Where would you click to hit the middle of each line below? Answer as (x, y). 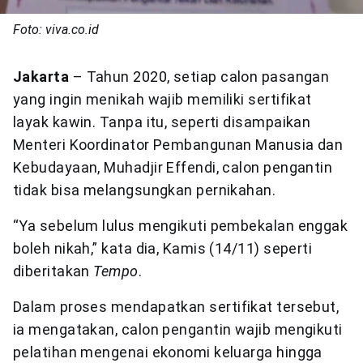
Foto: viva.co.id (56, 30)
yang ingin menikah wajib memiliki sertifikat (162, 100)
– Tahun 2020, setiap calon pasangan (201, 77)
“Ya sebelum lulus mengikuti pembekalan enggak (181, 226)
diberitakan (53, 271)
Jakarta (43, 77)
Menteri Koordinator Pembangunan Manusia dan (178, 145)
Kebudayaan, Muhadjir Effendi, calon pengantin (173, 168)
